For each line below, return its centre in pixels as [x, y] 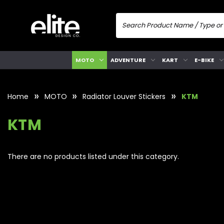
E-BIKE [204, 60]
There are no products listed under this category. [93, 156]
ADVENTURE [128, 60]
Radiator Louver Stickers [124, 96]
